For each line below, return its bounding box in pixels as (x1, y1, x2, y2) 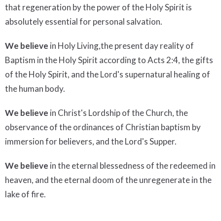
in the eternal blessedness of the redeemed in (48, 160, 216, 171)
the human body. (5, 83, 68, 94)
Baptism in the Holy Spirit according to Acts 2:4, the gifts (5, 55, 213, 66)
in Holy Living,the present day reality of (48, 40, 194, 51)
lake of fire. (5, 189, 52, 200)
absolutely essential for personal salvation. (5, 16, 165, 27)
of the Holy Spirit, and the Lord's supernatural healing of (5, 69, 210, 80)
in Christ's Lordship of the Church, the (48, 108, 188, 118)
